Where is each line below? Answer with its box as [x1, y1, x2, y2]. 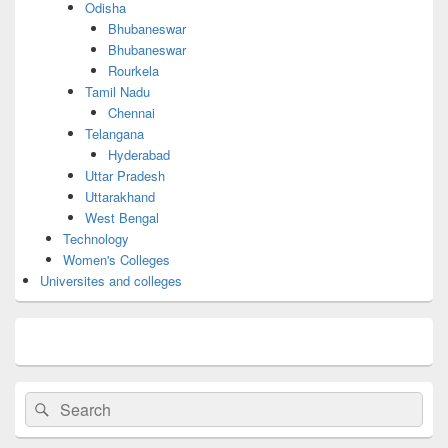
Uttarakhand [85, 186, 155, 206]
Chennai [107, 102, 155, 122]
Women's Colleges [62, 249, 170, 269]
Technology [62, 228, 129, 248]
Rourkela [107, 60, 159, 80]
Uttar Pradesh [85, 165, 165, 185]
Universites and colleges [40, 270, 182, 290]
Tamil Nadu [85, 81, 150, 101]
